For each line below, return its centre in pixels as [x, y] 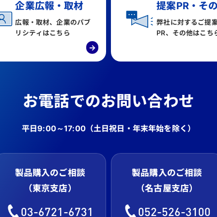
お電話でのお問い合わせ [108, 101]
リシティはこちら [43, 33]
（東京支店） [50, 188]
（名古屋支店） [167, 188]
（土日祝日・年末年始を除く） [140, 129]
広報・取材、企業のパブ [53, 23]
